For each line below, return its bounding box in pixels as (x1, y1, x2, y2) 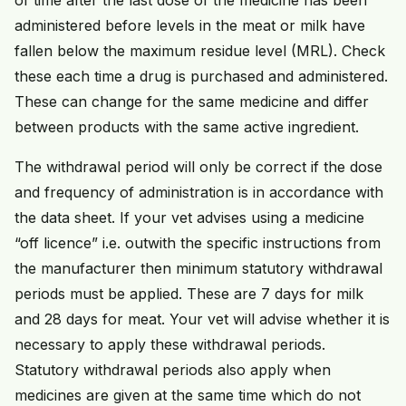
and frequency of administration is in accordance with (14, 182, 383, 201)
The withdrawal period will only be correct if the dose (14, 157, 382, 176)
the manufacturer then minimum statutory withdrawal (14, 258, 382, 277)
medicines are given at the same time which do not (14, 385, 361, 404)
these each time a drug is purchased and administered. (14, 66, 388, 85)
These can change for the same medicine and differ (14, 92, 369, 111)
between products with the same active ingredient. (14, 117, 359, 136)
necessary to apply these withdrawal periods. (14, 334, 325, 353)
